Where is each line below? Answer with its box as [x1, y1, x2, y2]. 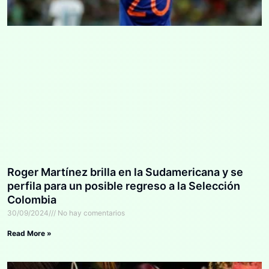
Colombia [7, 193, 56, 207]
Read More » [7, 229, 52, 238]
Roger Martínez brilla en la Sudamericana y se [7, 166, 243, 179]
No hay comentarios [56, 208, 125, 218]
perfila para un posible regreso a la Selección [7, 180, 240, 193]
